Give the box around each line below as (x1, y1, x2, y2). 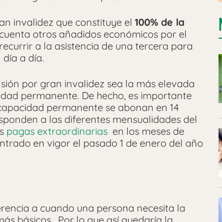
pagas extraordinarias (6, 124, 108, 137)
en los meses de (108, 124, 184, 137)
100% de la (135, 15, 184, 28)
